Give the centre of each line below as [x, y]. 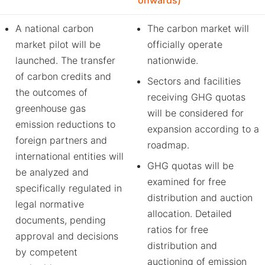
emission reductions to [65, 124]
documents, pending [61, 220]
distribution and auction [200, 198]
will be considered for [195, 113]
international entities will [70, 156]
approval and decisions [67, 236]
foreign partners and [61, 140]
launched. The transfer [65, 60]
